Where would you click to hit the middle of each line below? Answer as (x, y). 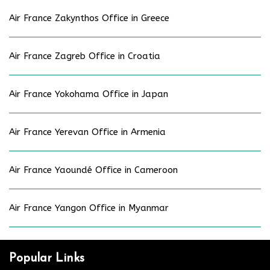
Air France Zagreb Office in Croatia (86, 56)
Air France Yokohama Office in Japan (89, 94)
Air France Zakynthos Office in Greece (89, 18)
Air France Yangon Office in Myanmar (90, 208)
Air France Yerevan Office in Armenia (89, 132)
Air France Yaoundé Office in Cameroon (93, 170)
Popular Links (47, 258)
